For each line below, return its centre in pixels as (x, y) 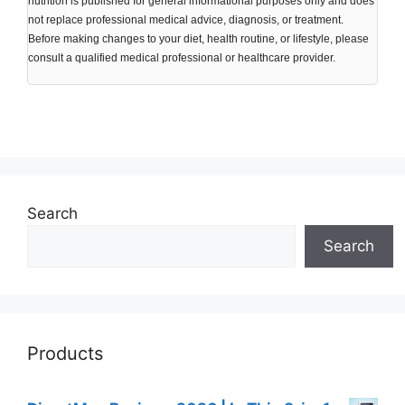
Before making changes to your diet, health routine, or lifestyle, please (198, 39)
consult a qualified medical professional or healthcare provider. (182, 58)
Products (65, 354)
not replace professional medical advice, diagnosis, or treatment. (186, 20)
